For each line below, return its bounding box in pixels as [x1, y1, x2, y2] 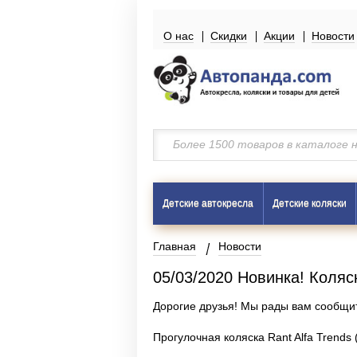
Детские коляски [272, 198, 347, 209]
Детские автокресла [163, 198, 253, 209]
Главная [153, 240, 196, 253]
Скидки [210, 29, 247, 42]
